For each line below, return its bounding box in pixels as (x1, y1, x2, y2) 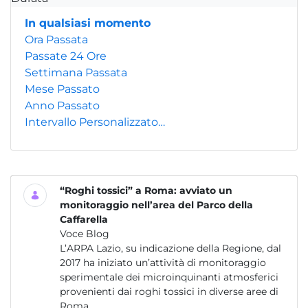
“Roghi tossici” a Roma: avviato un (60, 184, 232, 197)
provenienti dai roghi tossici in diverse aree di (60, 285, 278, 298)
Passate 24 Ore (25, 49, 107, 63)
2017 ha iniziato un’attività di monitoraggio (60, 256, 266, 269)
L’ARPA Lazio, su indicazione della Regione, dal (60, 242, 281, 254)
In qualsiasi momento (25, 16, 151, 30)
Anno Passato (25, 99, 100, 112)
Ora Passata (25, 33, 88, 46)
